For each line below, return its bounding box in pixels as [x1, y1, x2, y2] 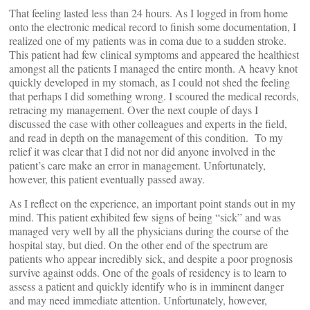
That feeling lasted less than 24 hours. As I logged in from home [9, 6, 288, 20]
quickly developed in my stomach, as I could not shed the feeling [9, 75, 290, 89]
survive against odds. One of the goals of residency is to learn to [9, 265, 286, 280]
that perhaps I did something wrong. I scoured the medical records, [9, 89, 299, 103]
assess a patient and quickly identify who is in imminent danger [9, 279, 284, 293]
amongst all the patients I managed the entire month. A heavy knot [9, 61, 298, 75]
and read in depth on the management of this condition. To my [9, 130, 283, 145]
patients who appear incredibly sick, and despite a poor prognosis [9, 251, 293, 266]
